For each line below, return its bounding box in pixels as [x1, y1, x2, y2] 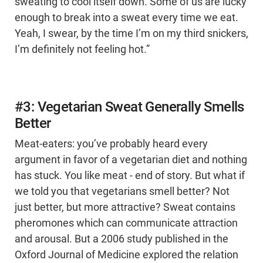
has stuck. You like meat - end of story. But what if [15, 169, 245, 181]
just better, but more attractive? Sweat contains [15, 201, 235, 213]
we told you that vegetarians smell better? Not [15, 185, 230, 197]
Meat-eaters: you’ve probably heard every [15, 137, 208, 150]
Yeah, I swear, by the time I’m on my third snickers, [15, 27, 248, 39]
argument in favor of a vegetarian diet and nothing [15, 153, 247, 166]
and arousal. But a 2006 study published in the [15, 232, 228, 245]
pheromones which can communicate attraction [15, 217, 238, 229]
